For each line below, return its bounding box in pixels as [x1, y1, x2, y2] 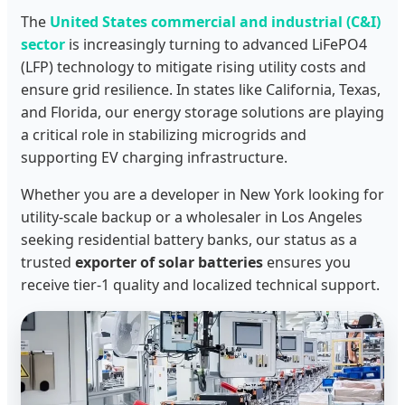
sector [21, 34, 65, 55]
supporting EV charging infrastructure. [21, 147, 287, 168]
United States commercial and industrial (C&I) [50, 12, 381, 33]
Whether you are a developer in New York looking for [21, 184, 384, 205]
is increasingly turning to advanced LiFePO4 [65, 34, 367, 55]
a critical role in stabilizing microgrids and [21, 125, 306, 146]
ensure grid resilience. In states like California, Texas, [21, 80, 381, 100]
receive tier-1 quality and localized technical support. [21, 275, 380, 296]
